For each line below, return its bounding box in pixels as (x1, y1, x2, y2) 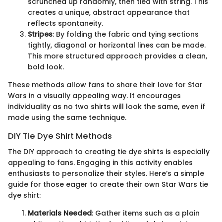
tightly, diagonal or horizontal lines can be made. (28, 40, 206, 51)
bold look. (28, 62, 64, 72)
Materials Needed (28, 208, 92, 219)
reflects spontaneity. (28, 18, 103, 29)
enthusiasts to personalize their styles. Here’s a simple (8, 168, 204, 179)
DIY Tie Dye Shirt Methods (8, 130, 112, 142)
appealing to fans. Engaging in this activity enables (8, 158, 193, 168)
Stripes (28, 29, 53, 40)
